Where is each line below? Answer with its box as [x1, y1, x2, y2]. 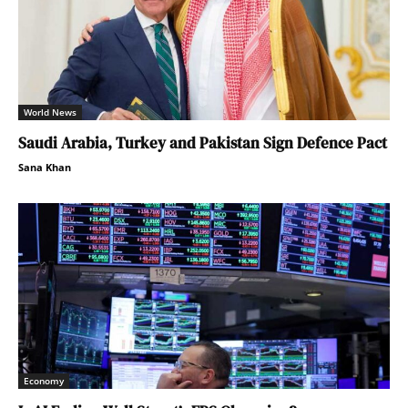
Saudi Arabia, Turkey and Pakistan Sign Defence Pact [18, 131, 387, 154]
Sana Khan [18, 159, 71, 174]
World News [24, 105, 76, 118]
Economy [24, 373, 64, 387]
